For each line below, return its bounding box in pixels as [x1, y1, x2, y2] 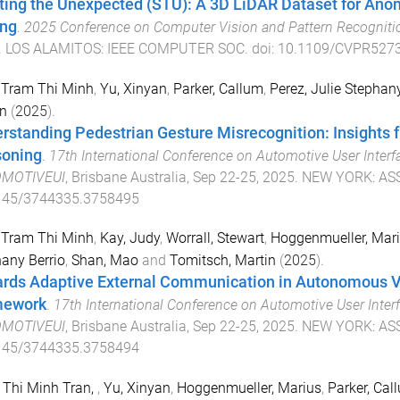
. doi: [244, 39, 278, 57]
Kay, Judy [99, 229, 160, 247]
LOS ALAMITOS [4, 39, 101, 57]
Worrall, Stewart [165, 229, 264, 247]
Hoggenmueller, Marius [176, 379, 321, 397]
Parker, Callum [172, 79, 263, 97]
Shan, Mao [71, 252, 138, 270]
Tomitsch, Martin [169, 252, 276, 270]
